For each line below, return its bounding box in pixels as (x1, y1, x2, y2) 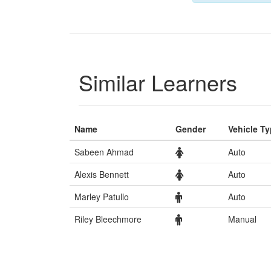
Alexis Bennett (74, 168, 129, 181)
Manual (228, 213, 256, 226)
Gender (175, 123, 206, 135)
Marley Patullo (74, 191, 129, 203)
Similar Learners (79, 67, 237, 98)
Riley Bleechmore (74, 213, 142, 226)
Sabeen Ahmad (74, 146, 134, 158)
